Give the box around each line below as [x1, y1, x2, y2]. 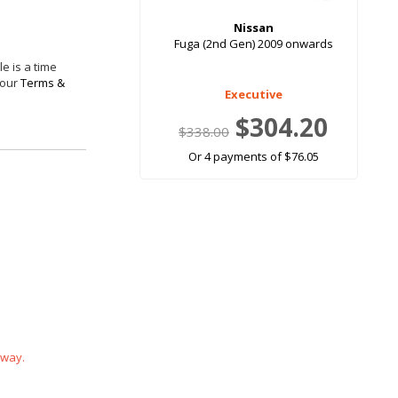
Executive [224, 86, 283, 103]
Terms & [20, 75, 65, 92]
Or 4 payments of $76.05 [187, 148, 319, 165]
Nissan [233, 20, 274, 36]
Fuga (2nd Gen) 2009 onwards [173, 36, 333, 52]
